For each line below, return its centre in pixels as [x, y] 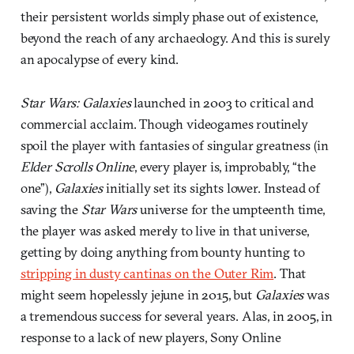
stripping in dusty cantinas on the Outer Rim [147, 273]
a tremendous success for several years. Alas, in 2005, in [177, 315]
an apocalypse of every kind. [99, 58]
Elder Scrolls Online [77, 166]
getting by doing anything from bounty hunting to [162, 251]
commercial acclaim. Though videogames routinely [164, 123]
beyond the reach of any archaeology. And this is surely [175, 37]
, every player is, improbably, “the [225, 166]
